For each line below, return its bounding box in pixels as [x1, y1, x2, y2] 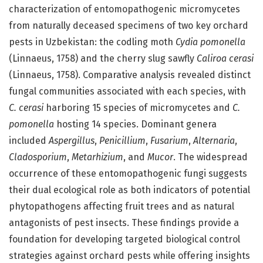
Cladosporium [9, 151, 67, 163]
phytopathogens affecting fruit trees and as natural [9, 201, 234, 213]
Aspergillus [49, 135, 95, 147]
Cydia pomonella [176, 36, 245, 48]
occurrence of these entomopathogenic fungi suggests [9, 168, 247, 180]
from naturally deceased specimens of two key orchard [9, 20, 248, 32]
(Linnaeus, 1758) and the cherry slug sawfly [9, 53, 197, 65]
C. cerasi [9, 102, 46, 114]
